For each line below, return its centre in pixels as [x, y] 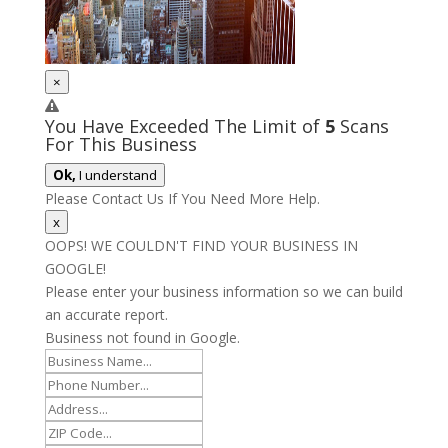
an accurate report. [106, 315]
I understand [116, 175]
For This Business [120, 144]
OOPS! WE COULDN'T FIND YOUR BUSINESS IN [201, 246]
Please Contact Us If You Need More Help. [182, 199]
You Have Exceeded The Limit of [184, 126]
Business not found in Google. [142, 338]
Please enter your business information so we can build [223, 292]
